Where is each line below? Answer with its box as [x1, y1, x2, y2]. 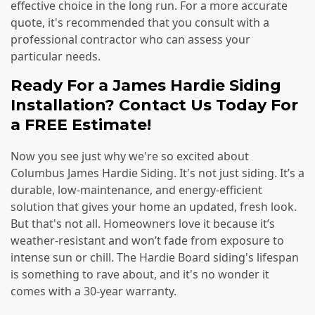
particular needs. [11, 48, 101, 64]
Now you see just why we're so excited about [11, 148, 249, 165]
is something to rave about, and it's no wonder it [11, 266, 269, 283]
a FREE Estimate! [11, 115, 151, 134]
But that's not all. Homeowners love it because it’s [11, 216, 275, 232]
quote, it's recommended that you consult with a [11, 14, 269, 30]
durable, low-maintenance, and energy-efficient [11, 182, 262, 198]
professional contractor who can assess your [11, 31, 250, 47]
